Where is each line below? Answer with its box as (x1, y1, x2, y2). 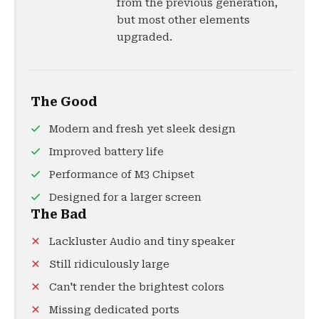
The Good (31, 94, 98, 109)
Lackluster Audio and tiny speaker (49, 235, 235, 247)
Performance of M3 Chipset (49, 168, 194, 180)
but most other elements (117, 14, 250, 26)
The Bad (31, 206, 87, 221)
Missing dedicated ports (49, 303, 179, 315)
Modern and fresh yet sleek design (49, 122, 236, 135)
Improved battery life (49, 145, 164, 157)
